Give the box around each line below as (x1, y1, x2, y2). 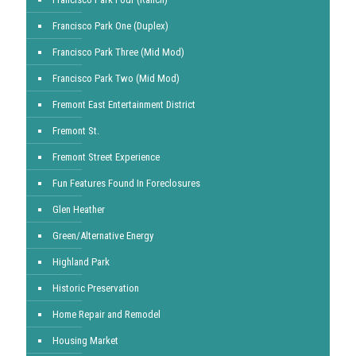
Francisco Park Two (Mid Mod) (52, 72, 180, 84)
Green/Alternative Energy (52, 230, 153, 242)
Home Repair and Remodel (52, 308, 161, 320)
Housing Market (52, 335, 118, 346)
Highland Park (52, 256, 110, 268)
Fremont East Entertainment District (52, 99, 195, 110)
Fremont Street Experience (52, 151, 160, 163)
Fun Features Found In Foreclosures (52, 177, 200, 189)
